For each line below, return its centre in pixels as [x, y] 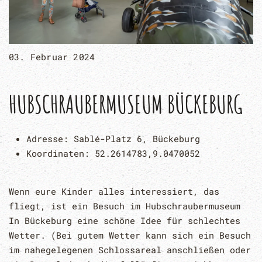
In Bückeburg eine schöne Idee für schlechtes [125, 221]
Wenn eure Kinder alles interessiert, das [114, 192]
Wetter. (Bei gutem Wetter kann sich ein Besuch [130, 235]
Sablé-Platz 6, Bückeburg [137, 139]
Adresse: [50, 139]
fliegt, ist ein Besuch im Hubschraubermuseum [125, 206]
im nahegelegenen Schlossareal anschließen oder [130, 250]
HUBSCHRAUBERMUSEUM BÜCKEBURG [126, 104]
